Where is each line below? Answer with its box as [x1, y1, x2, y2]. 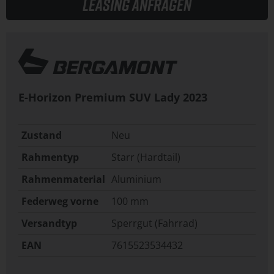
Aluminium [111, 172, 161, 187]
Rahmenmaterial [21, 172, 105, 187]
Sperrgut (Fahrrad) [111, 217, 198, 231]
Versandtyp [21, 217, 77, 231]
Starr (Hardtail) [111, 150, 180, 165]
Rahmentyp [21, 150, 79, 165]
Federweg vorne [21, 194, 98, 209]
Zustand [21, 128, 62, 143]
